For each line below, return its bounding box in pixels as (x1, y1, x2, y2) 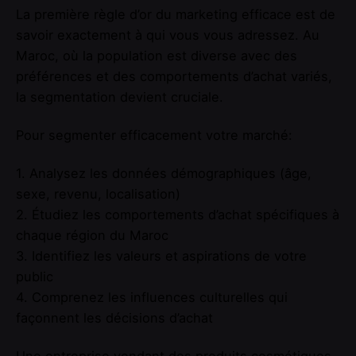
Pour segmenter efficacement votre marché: (16, 127, 292, 144)
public (16, 269, 53, 285)
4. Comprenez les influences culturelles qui (16, 289, 288, 306)
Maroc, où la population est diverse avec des (16, 47, 297, 64)
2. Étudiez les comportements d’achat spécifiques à (16, 207, 339, 223)
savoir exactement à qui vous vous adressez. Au (16, 26, 319, 43)
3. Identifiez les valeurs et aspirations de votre (16, 248, 307, 265)
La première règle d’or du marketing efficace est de (16, 6, 335, 22)
